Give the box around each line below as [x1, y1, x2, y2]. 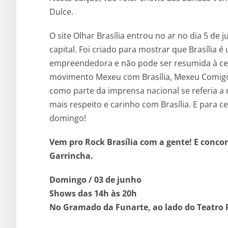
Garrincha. [49, 150, 93, 161]
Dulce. [49, 6, 73, 17]
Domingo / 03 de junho [49, 174, 141, 185]
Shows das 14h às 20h [49, 187, 137, 199]
